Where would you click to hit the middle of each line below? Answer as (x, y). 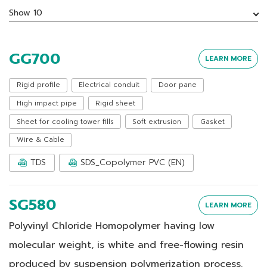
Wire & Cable (40, 140)
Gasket (212, 121)
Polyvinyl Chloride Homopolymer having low (112, 226)
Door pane (177, 85)
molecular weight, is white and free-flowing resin (126, 245)
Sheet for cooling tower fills (65, 121)
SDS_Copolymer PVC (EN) (132, 162)
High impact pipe (46, 103)
